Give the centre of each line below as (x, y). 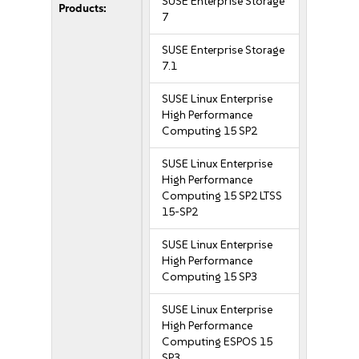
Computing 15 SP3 (210, 277)
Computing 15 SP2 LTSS (222, 196)
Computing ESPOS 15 (218, 342)
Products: (83, 8)
